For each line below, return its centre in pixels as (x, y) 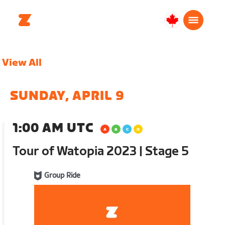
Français (180, 39)
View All (22, 63)
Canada (180, 26)
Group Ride (62, 176)
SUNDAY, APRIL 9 (68, 96)
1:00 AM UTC (53, 128)
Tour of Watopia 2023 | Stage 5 (101, 151)
